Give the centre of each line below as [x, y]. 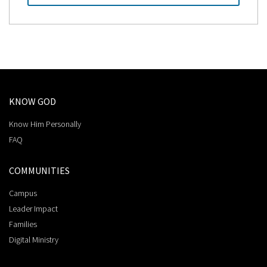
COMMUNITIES [39, 170]
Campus [23, 193]
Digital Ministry [34, 239]
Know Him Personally [45, 124]
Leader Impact [33, 208]
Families [23, 224]
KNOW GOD [32, 101]
